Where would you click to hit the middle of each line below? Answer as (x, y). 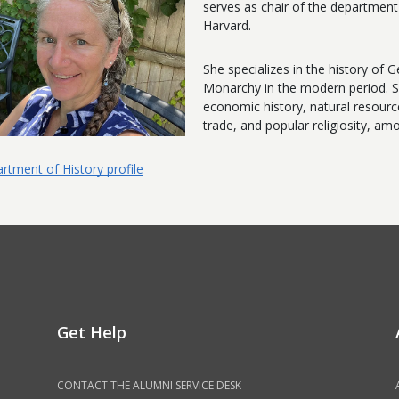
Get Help (92, 333)
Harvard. (227, 26)
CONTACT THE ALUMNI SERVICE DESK (149, 386)
